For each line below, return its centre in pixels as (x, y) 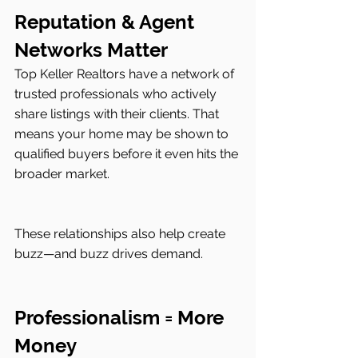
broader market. (62, 173)
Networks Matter (91, 50)
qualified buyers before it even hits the (128, 153)
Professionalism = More (121, 317)
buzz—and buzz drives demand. (109, 253)
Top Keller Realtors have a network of (126, 74)
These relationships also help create (121, 233)
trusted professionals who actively (117, 93)
